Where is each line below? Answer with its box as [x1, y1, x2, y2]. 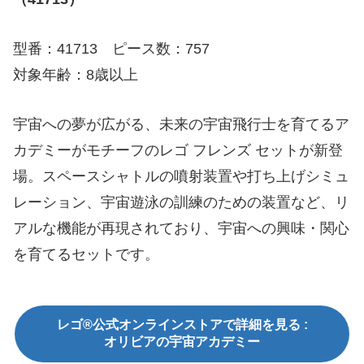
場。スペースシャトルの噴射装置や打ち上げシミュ [13, 167, 349, 184]
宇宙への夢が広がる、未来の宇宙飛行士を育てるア [13, 115, 349, 132]
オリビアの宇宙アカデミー [104, 334, 260, 349]
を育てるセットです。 [13, 245, 159, 262]
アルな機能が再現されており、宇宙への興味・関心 [13, 219, 349, 236]
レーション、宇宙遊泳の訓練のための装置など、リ [13, 193, 349, 210]
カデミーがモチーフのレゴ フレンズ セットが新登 [13, 141, 343, 158]
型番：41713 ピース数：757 [13, 41, 210, 58]
